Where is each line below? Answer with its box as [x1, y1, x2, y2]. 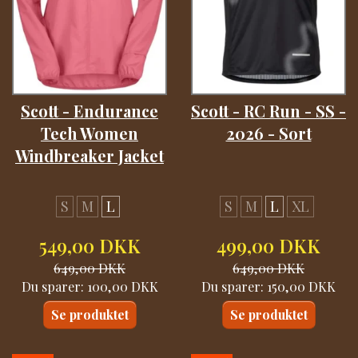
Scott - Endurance [21, 101, 158, 122]
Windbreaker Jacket [15, 145, 164, 167]
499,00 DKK [217, 233, 320, 258]
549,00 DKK [38, 233, 141, 258]
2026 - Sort [225, 123, 312, 145]
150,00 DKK [267, 276, 336, 295]
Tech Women [41, 123, 138, 145]
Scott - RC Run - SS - [191, 101, 346, 122]
